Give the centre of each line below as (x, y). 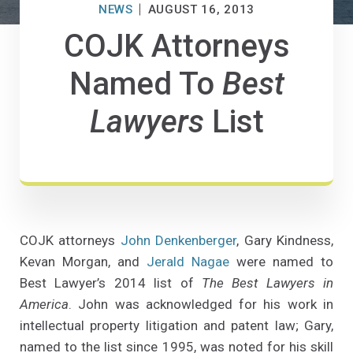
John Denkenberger (178, 241)
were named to (281, 262)
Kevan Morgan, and (83, 262)
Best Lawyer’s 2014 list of (111, 283)
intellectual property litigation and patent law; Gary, (176, 326)
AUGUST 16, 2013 (201, 10)
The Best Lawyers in (267, 283)
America (44, 305)
